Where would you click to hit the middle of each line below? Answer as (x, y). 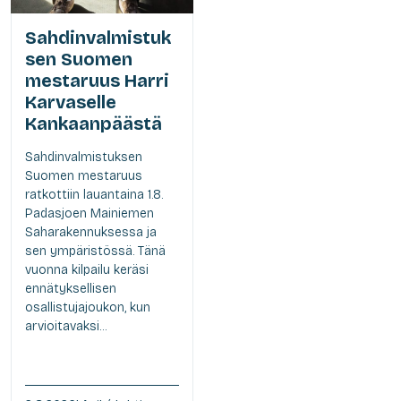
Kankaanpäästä (94, 124)
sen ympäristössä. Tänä (95, 252)
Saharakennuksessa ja (91, 233)
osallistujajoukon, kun (88, 308)
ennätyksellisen (71, 289)
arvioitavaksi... (66, 327)
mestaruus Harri (97, 81)
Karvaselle (71, 102)
